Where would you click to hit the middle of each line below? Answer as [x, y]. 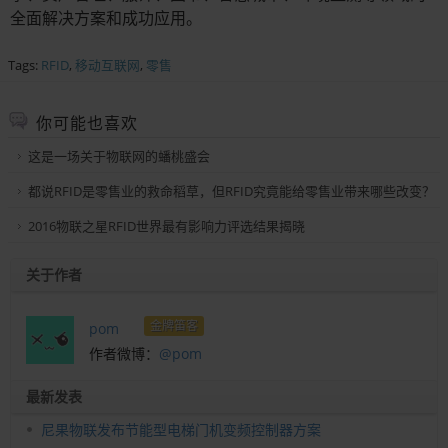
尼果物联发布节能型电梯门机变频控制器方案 [181, 429]
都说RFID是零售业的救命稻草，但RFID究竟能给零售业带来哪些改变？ [231, 190]
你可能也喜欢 [87, 122]
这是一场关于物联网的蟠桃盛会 [119, 155]
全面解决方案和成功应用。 [106, 17]
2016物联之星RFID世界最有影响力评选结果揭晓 [166, 225]
